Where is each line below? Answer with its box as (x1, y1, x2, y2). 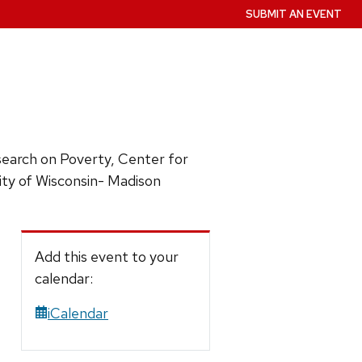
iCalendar (48, 303, 108, 322)
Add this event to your (35, 246, 179, 266)
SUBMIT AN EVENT (246, 7, 343, 21)
